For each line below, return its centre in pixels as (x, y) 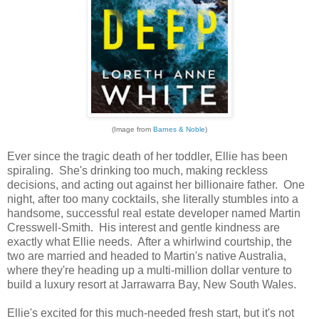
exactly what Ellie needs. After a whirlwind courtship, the (150, 241)
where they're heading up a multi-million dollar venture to (150, 270)
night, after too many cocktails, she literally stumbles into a (153, 199)
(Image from (132, 129)
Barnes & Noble (179, 129)
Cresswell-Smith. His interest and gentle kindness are (143, 227)
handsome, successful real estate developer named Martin (154, 213)
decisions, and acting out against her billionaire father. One (156, 184)
